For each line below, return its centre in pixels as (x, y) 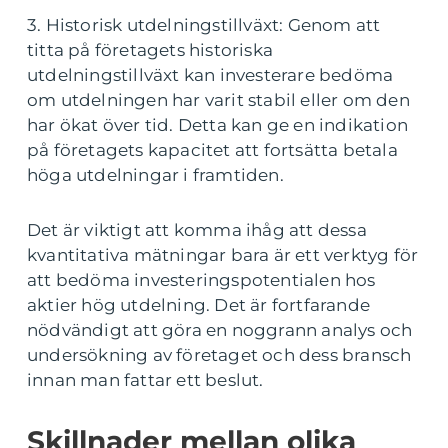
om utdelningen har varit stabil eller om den (218, 100)
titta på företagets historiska (150, 50)
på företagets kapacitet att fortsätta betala (212, 150)
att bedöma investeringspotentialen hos (201, 280)
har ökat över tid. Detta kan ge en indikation (218, 125)
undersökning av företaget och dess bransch (219, 355)
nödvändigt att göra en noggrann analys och (220, 330)
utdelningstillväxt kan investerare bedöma (210, 75)
